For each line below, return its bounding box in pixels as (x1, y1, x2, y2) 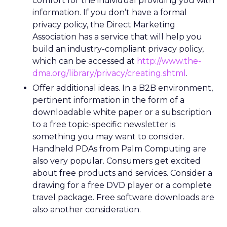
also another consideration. (32, 205, 141, 214)
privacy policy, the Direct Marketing (32, 20, 175, 29)
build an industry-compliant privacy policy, (32, 44, 204, 54)
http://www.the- (137, 56, 201, 66)
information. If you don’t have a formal (32, 8, 187, 17)
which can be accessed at (32, 56, 137, 66)
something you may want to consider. (32, 132, 184, 141)
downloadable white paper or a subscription (32, 107, 211, 117)
